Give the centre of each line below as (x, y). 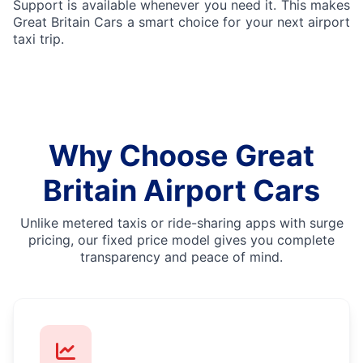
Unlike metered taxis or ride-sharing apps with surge (181, 222)
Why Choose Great (181, 155)
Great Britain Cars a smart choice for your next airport (181, 21)
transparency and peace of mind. (181, 256)
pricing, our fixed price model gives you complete (181, 239)
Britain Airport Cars (181, 190)
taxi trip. (38, 38)
